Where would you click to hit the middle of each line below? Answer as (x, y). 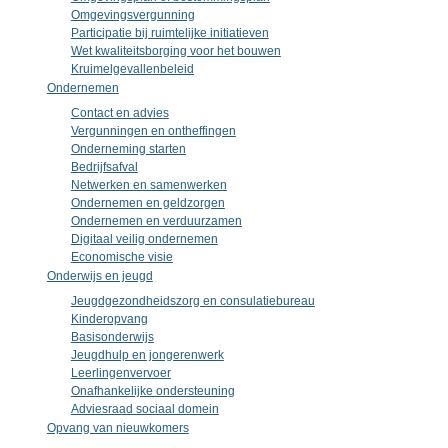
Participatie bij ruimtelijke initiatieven (169, 33)
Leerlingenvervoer (120, 373)
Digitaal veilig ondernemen (144, 239)
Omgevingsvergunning (132, 15)
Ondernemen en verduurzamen (156, 221)
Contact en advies (119, 113)
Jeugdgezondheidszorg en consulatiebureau (192, 301)
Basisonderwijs (112, 337)
